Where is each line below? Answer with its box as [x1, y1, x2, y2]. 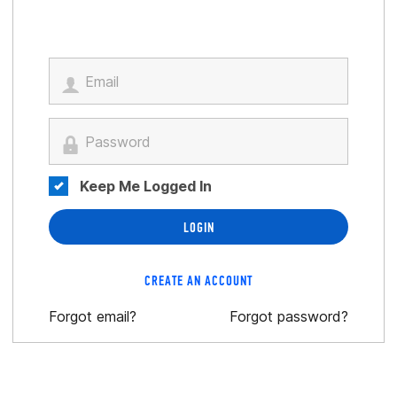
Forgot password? [230, 307, 348, 325]
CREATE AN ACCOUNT [144, 272, 253, 289]
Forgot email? [49, 307, 136, 325]
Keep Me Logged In [80, 177, 212, 195]
